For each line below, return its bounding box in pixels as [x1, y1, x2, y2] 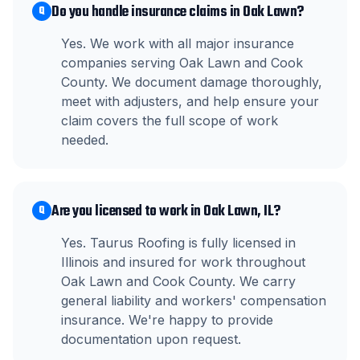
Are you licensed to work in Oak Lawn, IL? [51, 200, 280, 223]
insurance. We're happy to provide [61, 312, 273, 328]
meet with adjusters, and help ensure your [61, 93, 319, 109]
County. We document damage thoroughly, [61, 74, 322, 90]
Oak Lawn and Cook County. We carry [61, 273, 296, 289]
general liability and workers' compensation [61, 292, 326, 309]
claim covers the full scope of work [61, 112, 278, 129]
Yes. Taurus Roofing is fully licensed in [61, 235, 296, 251]
